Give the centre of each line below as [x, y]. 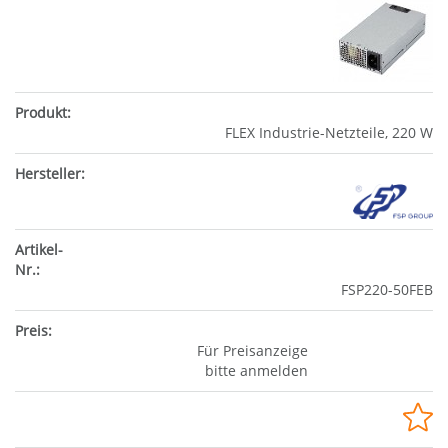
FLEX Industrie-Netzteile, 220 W [329, 132]
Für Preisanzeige [252, 350]
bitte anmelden [256, 370]
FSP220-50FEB [387, 289]
